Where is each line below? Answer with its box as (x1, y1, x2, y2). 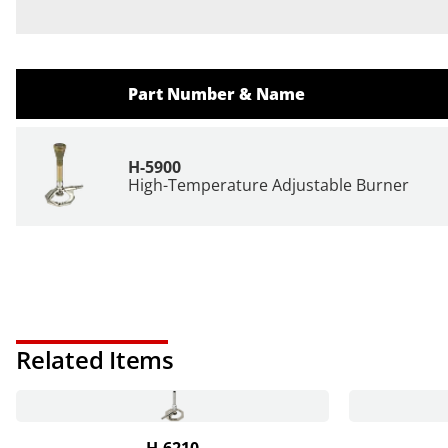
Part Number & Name (128, 82, 305, 105)
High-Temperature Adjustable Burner (128, 173, 409, 196)
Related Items (16, 342, 174, 376)
